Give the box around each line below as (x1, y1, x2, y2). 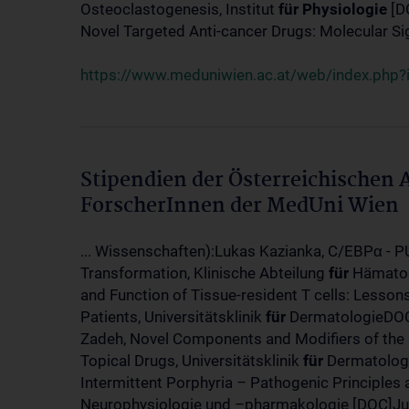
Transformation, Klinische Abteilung (80, 264, 329, 282)
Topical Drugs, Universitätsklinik (80, 351, 303, 370)
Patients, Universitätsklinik (80, 308, 266, 326)
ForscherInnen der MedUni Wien (80, 190, 399, 223)
